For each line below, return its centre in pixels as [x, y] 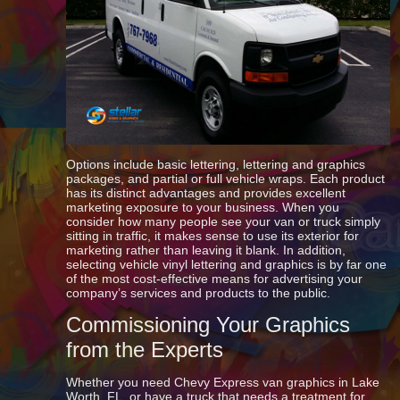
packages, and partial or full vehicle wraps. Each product [226, 179]
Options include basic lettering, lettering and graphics [216, 164]
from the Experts [145, 350]
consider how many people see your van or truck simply [224, 221]
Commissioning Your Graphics [208, 325]
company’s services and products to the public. [199, 293]
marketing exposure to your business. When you [203, 207]
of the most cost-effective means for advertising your [215, 279]
